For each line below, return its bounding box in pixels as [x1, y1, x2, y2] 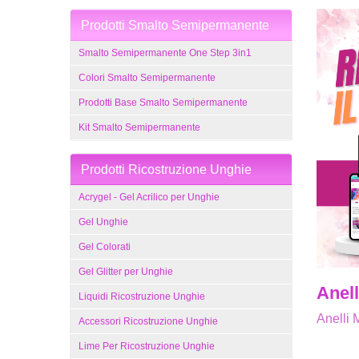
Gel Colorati [79, 241, 131, 252]
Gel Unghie [79, 216, 128, 228]
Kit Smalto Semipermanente [79, 122, 200, 133]
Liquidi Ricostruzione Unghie [79, 291, 205, 302]
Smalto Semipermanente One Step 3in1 [79, 47, 252, 58]
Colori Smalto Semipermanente [79, 72, 216, 83]
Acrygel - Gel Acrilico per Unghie [79, 192, 220, 203]
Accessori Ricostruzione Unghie [79, 316, 218, 327]
